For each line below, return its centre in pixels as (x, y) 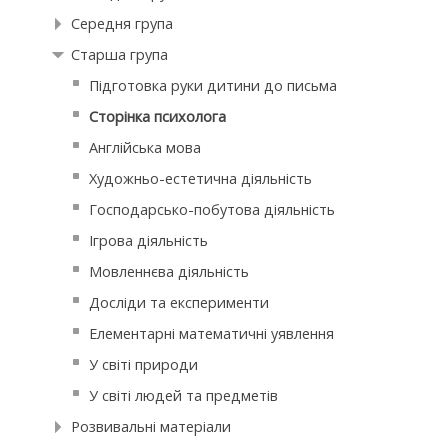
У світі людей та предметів (184, 396)
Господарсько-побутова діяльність (212, 210)
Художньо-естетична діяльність (201, 179)
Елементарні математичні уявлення (212, 334)
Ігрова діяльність (149, 241)
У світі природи (144, 365)
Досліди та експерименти (179, 303)
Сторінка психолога (158, 117)
